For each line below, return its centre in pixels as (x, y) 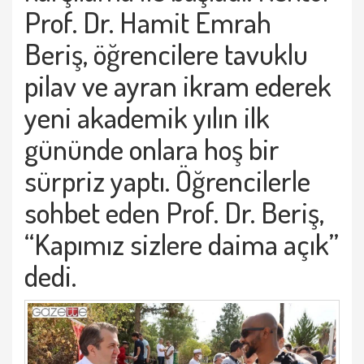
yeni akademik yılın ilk (147, 117)
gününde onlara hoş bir (152, 149)
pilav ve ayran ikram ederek (178, 85)
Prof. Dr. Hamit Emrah (148, 22)
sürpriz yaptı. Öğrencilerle (167, 180)
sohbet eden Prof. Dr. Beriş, (174, 212)
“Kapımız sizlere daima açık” (182, 244)
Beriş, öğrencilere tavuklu (166, 54)
